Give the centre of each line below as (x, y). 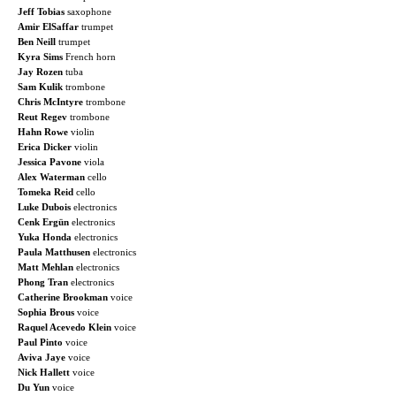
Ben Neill (37, 41)
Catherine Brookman (63, 297)
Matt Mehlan (46, 267)
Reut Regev (42, 116)
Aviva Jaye (42, 357)
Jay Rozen (40, 71)
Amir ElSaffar (48, 26)
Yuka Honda (45, 236)
